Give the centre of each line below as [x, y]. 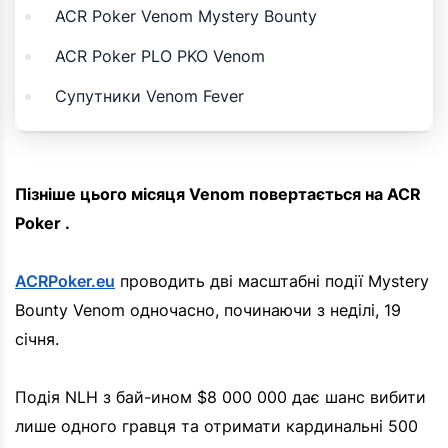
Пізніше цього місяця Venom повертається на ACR [218, 194]
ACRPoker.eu [65, 281]
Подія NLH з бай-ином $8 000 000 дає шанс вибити [220, 397]
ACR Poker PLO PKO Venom [160, 56]
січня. [37, 339]
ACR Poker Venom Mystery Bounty [186, 16]
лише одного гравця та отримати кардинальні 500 [216, 426]
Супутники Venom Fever [149, 96]
